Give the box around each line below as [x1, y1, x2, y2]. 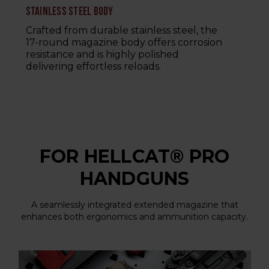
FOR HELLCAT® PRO [39, 145, 230, 168]
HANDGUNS [79, 168, 190, 190]
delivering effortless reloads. [25, 61, 161, 73]
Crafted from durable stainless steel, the [25, 25, 217, 37]
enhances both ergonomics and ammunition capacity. [21, 211, 248, 223]
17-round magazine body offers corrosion [25, 37, 222, 49]
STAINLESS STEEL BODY [25, 7, 113, 19]
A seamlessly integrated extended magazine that [31, 199, 238, 211]
